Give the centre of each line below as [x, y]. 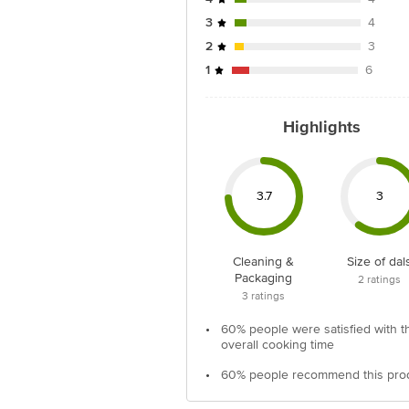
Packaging [263, 278]
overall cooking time [278, 345]
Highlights [321, 127]
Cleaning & [263, 262]
